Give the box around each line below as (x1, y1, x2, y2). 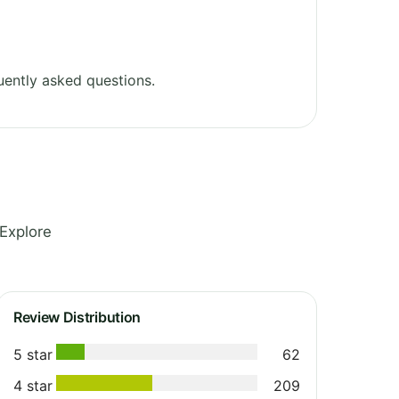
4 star (13, 376, 53, 395)
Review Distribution (13, 307, 141, 326)
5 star (13, 345, 53, 363)
